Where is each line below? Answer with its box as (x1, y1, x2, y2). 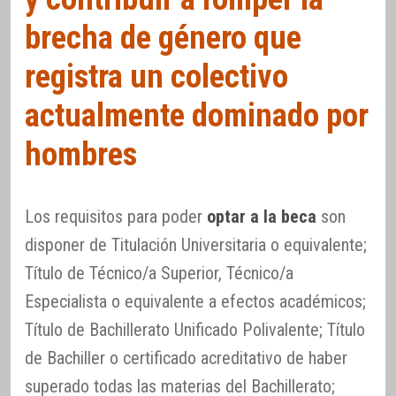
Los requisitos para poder (25, 205, 207, 227)
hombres (25, 134, 137, 173)
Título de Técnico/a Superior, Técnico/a (25, 262, 293, 284)
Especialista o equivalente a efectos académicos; (25, 290, 366, 312)
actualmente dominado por (25, 95, 369, 134)
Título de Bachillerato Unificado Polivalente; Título (25, 318, 365, 340)
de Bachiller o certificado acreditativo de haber (25, 346, 347, 369)
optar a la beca (207, 205, 316, 227)
